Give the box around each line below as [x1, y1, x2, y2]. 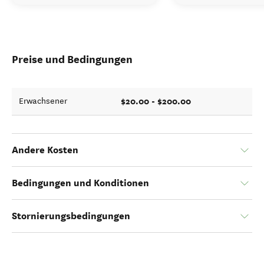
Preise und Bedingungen [12, 52, 133, 66]
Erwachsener [19, 96, 67, 106]
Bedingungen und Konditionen [12, 177, 149, 189]
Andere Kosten [12, 144, 78, 156]
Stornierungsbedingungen [12, 210, 130, 222]
